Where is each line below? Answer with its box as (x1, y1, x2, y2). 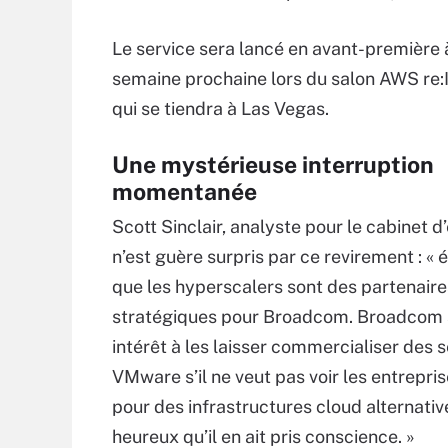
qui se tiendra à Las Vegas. (112, 98, 329, 119)
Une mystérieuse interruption (112, 151, 434, 178)
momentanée (112, 178, 257, 205)
